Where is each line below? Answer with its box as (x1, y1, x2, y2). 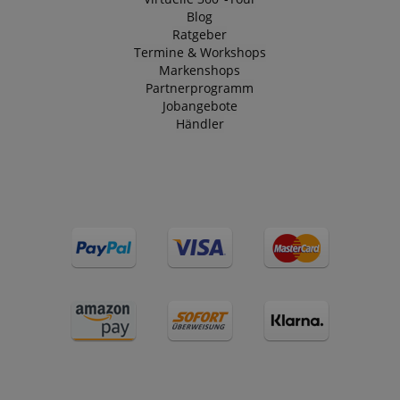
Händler (175, 114, 224, 132)
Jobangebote (162, 96, 237, 114)
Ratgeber (172, 25, 227, 43)
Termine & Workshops (133, 43, 266, 61)
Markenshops (159, 61, 240, 79)
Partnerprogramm (146, 79, 254, 96)
